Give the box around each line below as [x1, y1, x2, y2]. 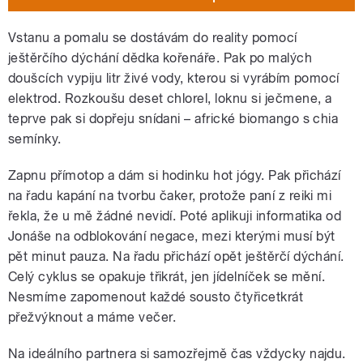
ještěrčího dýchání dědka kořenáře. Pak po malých [8, 49, 313, 66]
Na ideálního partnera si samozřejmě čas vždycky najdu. [8, 345, 346, 361]
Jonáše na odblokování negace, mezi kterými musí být [8, 228, 335, 244]
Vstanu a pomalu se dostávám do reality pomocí [8, 29, 297, 45]
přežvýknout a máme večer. [8, 309, 176, 325]
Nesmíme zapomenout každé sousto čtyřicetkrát [8, 288, 304, 305]
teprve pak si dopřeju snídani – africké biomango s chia [8, 110, 339, 126]
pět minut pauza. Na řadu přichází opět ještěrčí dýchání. [8, 248, 344, 264]
